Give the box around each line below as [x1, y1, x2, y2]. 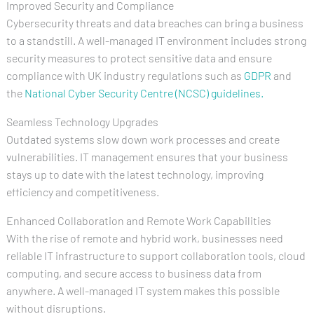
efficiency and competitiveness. [6, 184, 159, 198]
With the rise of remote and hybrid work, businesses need [6, 231, 283, 245]
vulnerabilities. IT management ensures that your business [6, 149, 288, 163]
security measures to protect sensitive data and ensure [6, 50, 272, 64]
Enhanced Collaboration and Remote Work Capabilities [6, 213, 271, 227]
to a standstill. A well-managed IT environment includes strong [6, 33, 306, 47]
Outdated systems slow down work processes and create [6, 132, 280, 146]
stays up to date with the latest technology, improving [6, 167, 264, 181]
